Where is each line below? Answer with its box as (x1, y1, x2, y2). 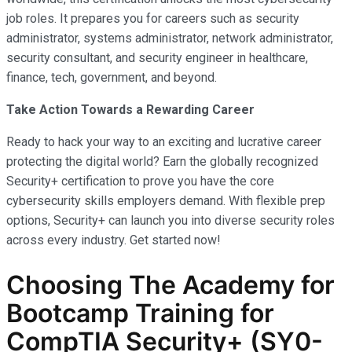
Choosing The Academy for (6, 269, 335, 301)
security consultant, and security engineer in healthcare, (6, 50, 308, 66)
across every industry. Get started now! (6, 233, 221, 248)
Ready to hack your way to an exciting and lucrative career (6, 134, 321, 150)
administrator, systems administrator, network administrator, (6, 31, 333, 46)
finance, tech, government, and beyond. (6, 70, 217, 86)
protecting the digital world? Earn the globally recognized (6, 154, 318, 170)
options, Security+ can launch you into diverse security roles (6, 213, 335, 229)
